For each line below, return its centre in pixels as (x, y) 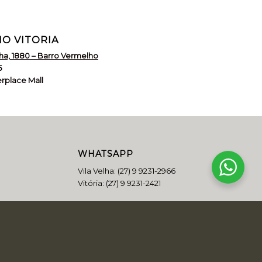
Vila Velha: (97, 170)
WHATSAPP (105, 154)
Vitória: (92, 183)
